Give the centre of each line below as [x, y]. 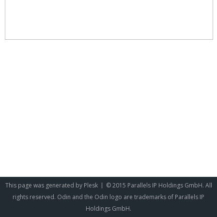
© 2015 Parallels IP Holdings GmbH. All [159, 185]
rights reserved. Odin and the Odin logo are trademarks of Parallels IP [108, 197]
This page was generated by [44, 185]
